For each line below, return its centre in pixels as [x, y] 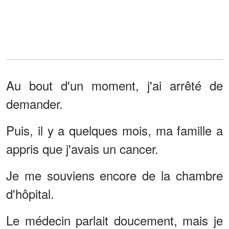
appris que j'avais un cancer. [82, 148]
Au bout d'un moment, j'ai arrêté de [114, 85]
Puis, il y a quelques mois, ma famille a [114, 130]
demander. [35, 103]
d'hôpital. [30, 193]
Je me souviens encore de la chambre [114, 175]
